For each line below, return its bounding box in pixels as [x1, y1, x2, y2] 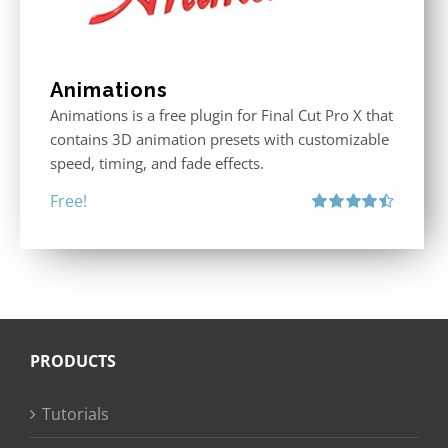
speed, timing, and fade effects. [50, 152, 264, 173]
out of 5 [312, 232, 354, 249]
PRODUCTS [30, 350, 116, 372]
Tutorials [42, 403, 109, 425]
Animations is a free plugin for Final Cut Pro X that [50, 104, 393, 125]
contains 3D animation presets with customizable [50, 128, 389, 149]
